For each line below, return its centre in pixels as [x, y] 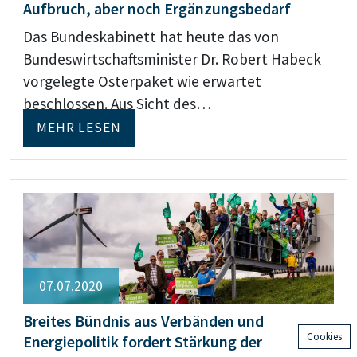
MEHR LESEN [79, 128]
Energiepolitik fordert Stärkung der [143, 342]
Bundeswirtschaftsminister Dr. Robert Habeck [172, 59]
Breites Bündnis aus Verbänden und [143, 321]
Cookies [324, 337]
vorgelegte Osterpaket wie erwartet [142, 81]
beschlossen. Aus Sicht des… [117, 103]
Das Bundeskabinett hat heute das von [151, 36]
